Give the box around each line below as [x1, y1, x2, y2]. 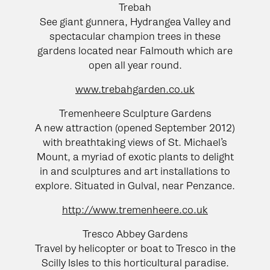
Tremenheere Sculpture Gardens [58, 107, 212, 119]
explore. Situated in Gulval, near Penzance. [35, 179, 235, 192]
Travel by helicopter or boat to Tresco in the [34, 242, 236, 254]
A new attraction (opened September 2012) [35, 121, 235, 134]
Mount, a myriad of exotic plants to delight [36, 150, 234, 163]
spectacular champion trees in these [49, 30, 221, 42]
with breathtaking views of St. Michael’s [43, 136, 227, 148]
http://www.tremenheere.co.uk [62, 203, 208, 216]
